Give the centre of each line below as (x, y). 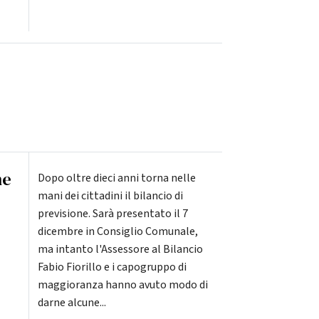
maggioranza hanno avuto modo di (122, 285)
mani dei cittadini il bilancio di (110, 196)
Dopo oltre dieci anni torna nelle (116, 178)
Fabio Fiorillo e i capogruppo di (112, 267)
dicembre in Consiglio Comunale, (117, 232)
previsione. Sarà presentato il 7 (113, 214)
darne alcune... (72, 303)
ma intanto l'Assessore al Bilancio (120, 250)
